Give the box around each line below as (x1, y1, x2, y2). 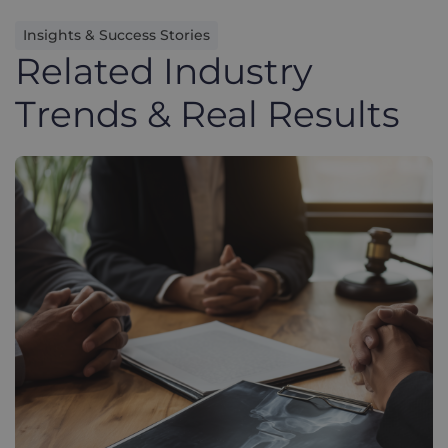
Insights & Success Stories (23, 25, 210, 44)
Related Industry (15, 48, 313, 93)
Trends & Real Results (15, 91, 400, 136)
